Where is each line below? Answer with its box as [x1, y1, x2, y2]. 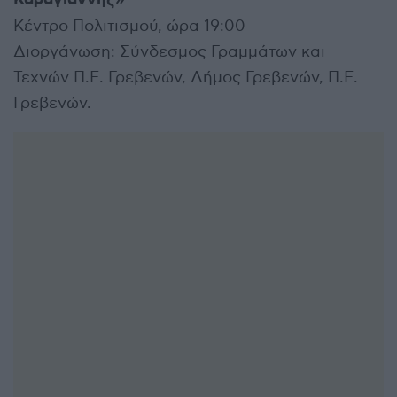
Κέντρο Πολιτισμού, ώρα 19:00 [13, 16, 245, 35]
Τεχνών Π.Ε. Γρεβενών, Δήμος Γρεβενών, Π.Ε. [13, 67, 358, 87]
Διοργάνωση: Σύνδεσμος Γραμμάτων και [13, 42, 325, 61]
